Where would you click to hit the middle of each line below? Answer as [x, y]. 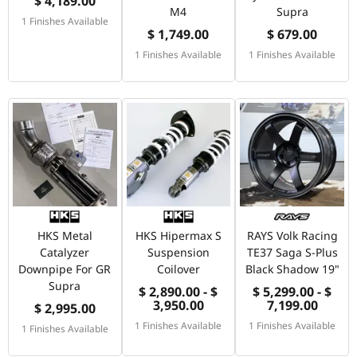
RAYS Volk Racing [292, 236]
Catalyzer [65, 253]
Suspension [178, 253]
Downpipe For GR [65, 269]
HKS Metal [65, 236]
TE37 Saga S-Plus [292, 253]
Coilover [178, 269]
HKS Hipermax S [178, 236]
